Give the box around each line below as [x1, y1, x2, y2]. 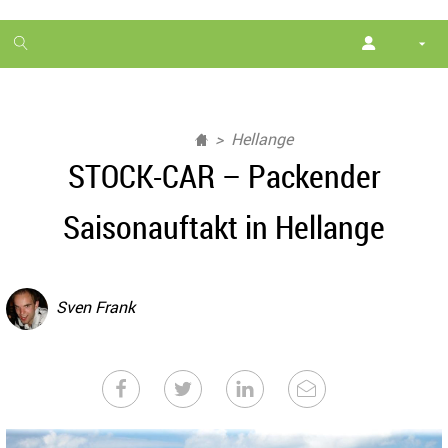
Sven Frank [56, 296, 135, 319]
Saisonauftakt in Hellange [63, 205, 385, 248]
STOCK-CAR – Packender [67, 154, 381, 197]
